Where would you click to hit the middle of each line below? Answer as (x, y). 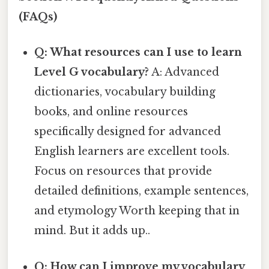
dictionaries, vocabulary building (125, 92)
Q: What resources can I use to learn (138, 53)
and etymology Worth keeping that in (137, 211)
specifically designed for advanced (128, 132)
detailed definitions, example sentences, (142, 191)
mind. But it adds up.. (92, 231)
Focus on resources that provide (123, 171)
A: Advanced (184, 72)
